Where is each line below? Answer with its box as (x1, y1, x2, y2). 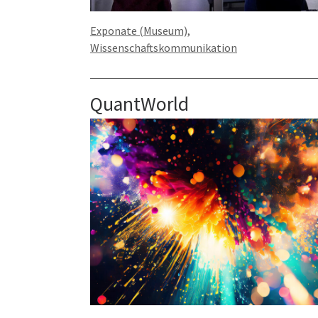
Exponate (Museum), (90, 23, 190, 38)
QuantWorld (90, 92, 189, 117)
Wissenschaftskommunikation (90, 40, 237, 55)
